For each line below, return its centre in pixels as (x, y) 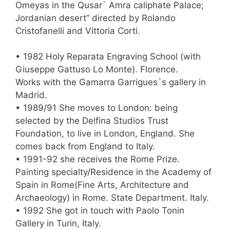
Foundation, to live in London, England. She (105, 134)
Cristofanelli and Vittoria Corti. (78, 31)
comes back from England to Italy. (85, 147)
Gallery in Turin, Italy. (58, 224)
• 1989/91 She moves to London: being (97, 108)
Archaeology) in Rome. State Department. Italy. (112, 198)
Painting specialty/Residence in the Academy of (113, 172)
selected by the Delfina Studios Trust (92, 121)
